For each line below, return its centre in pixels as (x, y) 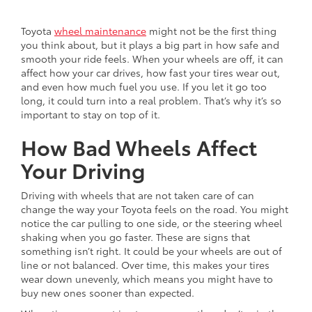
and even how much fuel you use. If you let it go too (144, 86)
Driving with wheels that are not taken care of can (138, 195)
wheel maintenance (100, 30)
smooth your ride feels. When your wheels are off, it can (152, 58)
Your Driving (83, 169)
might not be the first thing (211, 30)
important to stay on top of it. (91, 114)
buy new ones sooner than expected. (108, 292)
